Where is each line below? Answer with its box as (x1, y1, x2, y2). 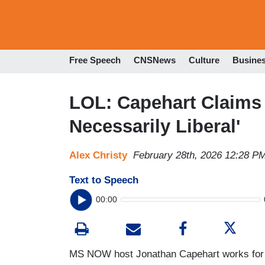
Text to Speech (69, 174, 138, 186)
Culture (189, 55, 219, 66)
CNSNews (134, 55, 176, 66)
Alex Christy (69, 149, 127, 161)
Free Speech (69, 55, 121, 66)
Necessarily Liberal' (69, 115, 240, 137)
